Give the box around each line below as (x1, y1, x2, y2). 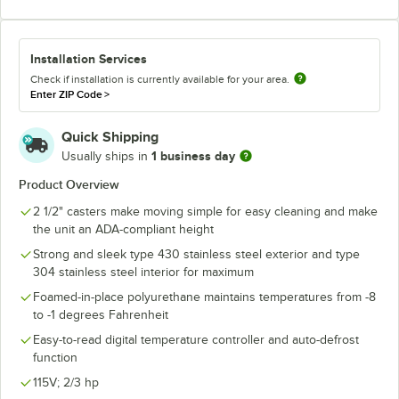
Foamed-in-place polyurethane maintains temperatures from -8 (33, 290, 376, 304)
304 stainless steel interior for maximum (33, 265, 254, 279)
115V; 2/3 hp (33, 376, 99, 389)
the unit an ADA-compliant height (33, 223, 214, 236)
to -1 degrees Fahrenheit (33, 308, 168, 322)
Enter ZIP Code (30, 88, 102, 101)
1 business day (151, 148, 235, 163)
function (33, 351, 77, 364)
